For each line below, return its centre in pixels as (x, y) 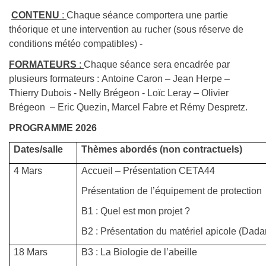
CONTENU (37, 15)
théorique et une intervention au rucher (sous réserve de (126, 30)
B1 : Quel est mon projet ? (136, 211)
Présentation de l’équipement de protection (172, 191)
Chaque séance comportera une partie (147, 15)
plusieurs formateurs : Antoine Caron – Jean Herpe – (119, 79)
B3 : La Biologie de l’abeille (140, 252)
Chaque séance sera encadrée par (157, 65)
